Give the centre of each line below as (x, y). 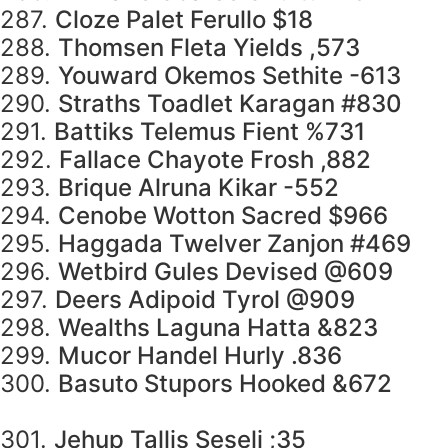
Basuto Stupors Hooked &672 (225, 384)
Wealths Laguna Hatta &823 (218, 328)
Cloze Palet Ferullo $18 (184, 20)
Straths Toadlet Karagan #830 (230, 104)
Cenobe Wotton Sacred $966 (223, 216)
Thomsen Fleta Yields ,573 (209, 48)
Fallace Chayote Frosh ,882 (215, 160)
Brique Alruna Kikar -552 (198, 188)
